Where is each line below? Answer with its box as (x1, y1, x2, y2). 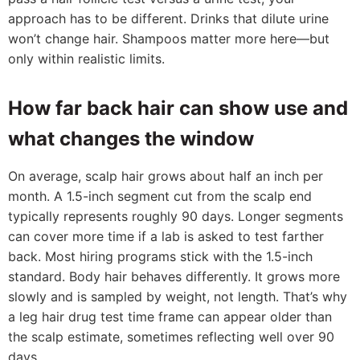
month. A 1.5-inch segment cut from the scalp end (8, 188, 312, 204)
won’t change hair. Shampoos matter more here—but (8, 31, 329, 47)
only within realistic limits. (8, 51, 165, 67)
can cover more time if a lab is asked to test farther (8, 228, 324, 244)
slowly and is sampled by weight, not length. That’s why (8, 288, 347, 305)
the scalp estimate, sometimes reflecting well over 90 (8, 329, 334, 345)
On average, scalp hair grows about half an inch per (8, 168, 323, 184)
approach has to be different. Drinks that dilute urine (8, 10, 329, 27)
